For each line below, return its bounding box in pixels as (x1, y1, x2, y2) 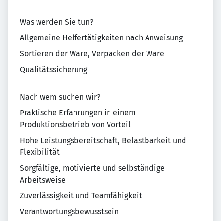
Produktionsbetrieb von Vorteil (20, 120, 131, 129)
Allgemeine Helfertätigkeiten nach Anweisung (20, 33, 183, 42)
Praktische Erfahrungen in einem (20, 108, 136, 117)
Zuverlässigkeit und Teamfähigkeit (20, 191, 142, 200)
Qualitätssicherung (20, 65, 87, 74)
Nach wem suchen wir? (20, 92, 100, 102)
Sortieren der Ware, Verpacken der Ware (20, 49, 164, 58)
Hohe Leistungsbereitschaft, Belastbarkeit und (20, 136, 186, 145)
